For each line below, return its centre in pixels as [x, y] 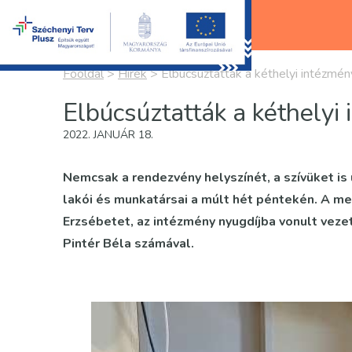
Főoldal [83, 74]
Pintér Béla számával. [128, 244]
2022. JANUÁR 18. [108, 135]
